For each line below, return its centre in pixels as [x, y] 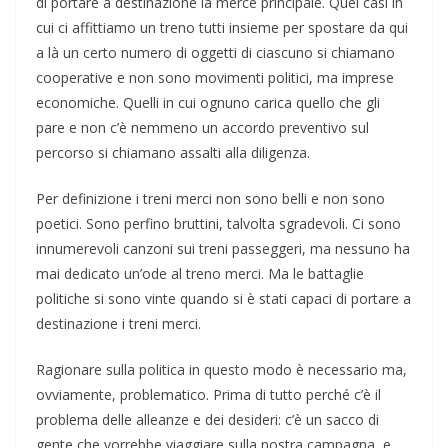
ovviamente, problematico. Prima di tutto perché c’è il [208, 395]
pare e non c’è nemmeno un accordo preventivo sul [202, 128]
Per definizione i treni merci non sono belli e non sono [210, 199]
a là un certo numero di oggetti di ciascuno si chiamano [215, 53]
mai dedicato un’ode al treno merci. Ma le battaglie [200, 274]
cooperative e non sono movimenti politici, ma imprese [215, 78]
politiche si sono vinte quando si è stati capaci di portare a [223, 299]
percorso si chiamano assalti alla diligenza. [173, 153]
